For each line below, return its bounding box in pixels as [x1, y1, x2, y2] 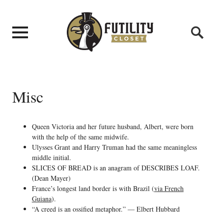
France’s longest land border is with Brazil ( [31, 183, 154, 193]
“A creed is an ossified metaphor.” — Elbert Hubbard [31, 204, 180, 214]
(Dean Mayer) [31, 173, 71, 183]
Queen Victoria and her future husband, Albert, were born [31, 121, 193, 131]
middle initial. [31, 152, 71, 162]
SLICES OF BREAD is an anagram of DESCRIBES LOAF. [31, 163, 200, 172]
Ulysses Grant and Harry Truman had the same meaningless [31, 142, 197, 152]
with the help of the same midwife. [31, 132, 129, 141]
